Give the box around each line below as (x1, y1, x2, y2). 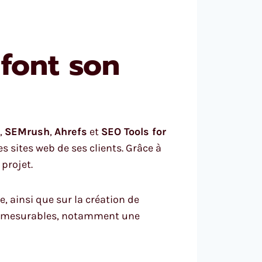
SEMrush (5, 125, 50, 138)
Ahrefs (54, 125, 87, 138)
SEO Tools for (101, 125, 166, 138)
